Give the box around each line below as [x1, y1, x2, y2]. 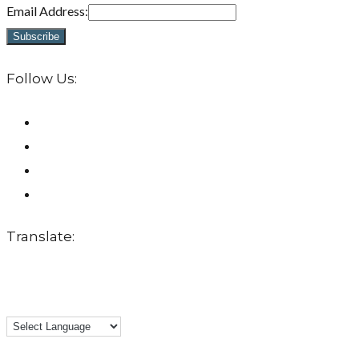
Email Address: [6, 3, 88, 19]
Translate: [6, 228, 75, 245]
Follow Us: [6, 70, 77, 87]
